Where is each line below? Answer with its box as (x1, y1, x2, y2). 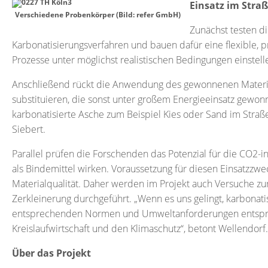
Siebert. (12, 123, 45, 136)
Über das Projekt (12, 246, 91, 260)
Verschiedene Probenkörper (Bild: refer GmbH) (15, 10, 181, 20)
